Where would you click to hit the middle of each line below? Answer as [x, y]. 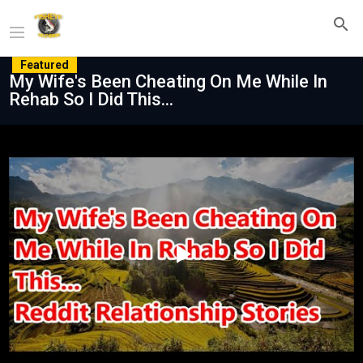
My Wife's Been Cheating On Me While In [168, 81]
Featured [45, 65]
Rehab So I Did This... [91, 99]
